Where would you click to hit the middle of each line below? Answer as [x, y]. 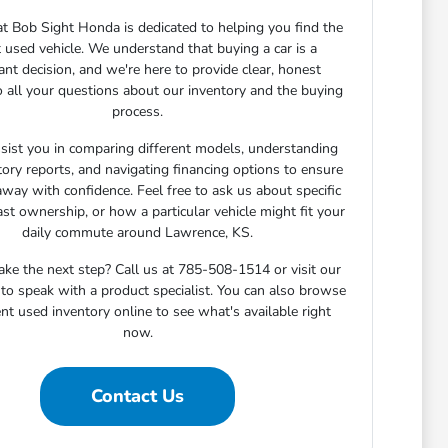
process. [138, 112]
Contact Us [138, 396]
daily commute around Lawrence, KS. [138, 233]
